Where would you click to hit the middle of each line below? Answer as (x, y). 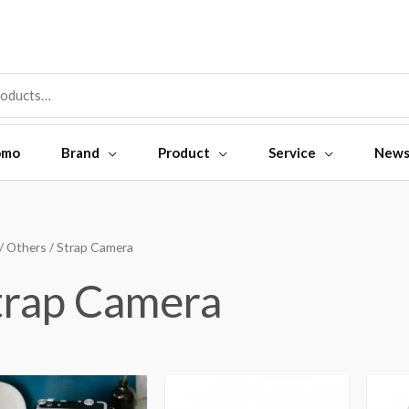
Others (26, 246)
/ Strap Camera (90, 246)
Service (292, 152)
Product (184, 152)
